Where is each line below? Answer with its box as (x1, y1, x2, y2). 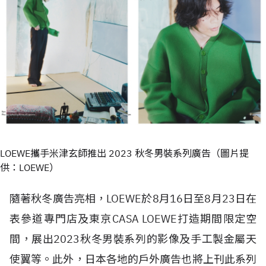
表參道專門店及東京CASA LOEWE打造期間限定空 (9, 212, 256, 226)
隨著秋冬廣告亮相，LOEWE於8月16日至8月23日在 (9, 192, 256, 205)
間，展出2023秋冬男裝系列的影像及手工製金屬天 (9, 232, 256, 246)
